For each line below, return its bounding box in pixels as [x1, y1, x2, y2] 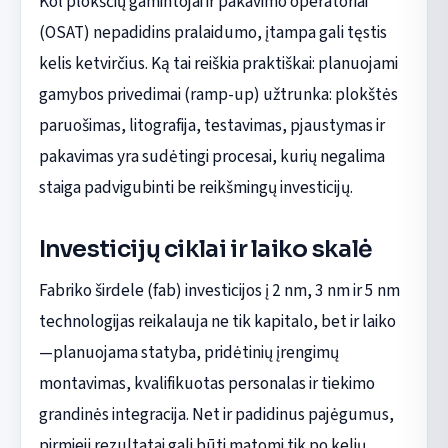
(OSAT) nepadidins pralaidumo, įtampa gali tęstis [38, 20, 387, 46]
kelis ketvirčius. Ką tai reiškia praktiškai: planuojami [38, 51, 398, 77]
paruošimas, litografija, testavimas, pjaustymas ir [38, 113, 385, 139]
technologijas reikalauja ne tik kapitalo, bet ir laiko [38, 308, 396, 334]
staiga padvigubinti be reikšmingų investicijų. [38, 175, 353, 201]
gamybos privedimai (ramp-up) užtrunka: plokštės [38, 82, 398, 108]
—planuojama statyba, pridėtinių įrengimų [38, 339, 339, 365]
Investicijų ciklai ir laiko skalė [38, 234, 373, 265]
